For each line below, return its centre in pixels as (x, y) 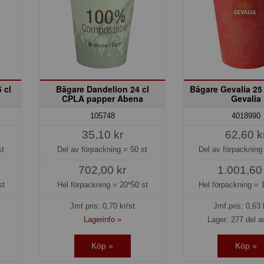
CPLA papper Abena (102, 98)
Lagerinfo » (102, 220)
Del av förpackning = (94, 149)
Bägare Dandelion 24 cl (102, 89)
